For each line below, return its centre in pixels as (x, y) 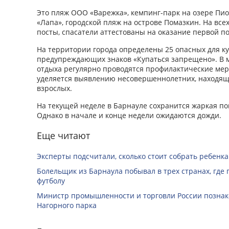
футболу (51, 180)
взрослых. (54, 88)
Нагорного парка (67, 205)
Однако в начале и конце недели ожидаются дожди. (129, 115)
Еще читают (63, 135)
